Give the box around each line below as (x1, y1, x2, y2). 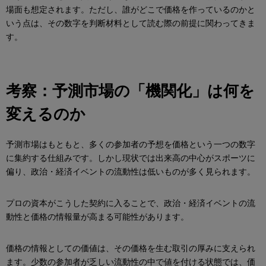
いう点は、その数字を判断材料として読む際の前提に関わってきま (6, 18, 255, 28)
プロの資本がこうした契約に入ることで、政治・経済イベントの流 (6, 198, 255, 208)
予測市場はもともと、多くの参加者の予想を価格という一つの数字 (6, 140, 255, 150)
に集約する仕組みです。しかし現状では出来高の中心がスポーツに (6, 153, 255, 163)
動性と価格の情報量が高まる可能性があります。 (6, 212, 189, 222)
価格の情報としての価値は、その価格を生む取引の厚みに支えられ (6, 243, 255, 254)
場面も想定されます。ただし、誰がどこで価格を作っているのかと (6, 5, 255, 15)
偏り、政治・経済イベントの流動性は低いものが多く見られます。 (6, 167, 255, 177)
